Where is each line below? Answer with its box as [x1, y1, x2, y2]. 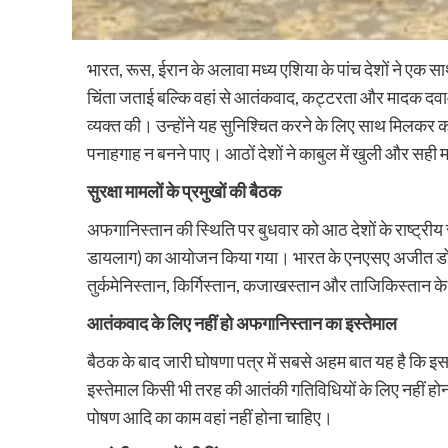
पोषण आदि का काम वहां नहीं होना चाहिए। [87, 406, 333, 429]
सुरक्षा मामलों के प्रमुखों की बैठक [87, 180, 281, 203]
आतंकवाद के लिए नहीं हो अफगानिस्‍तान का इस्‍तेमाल [87, 312, 397, 335]
